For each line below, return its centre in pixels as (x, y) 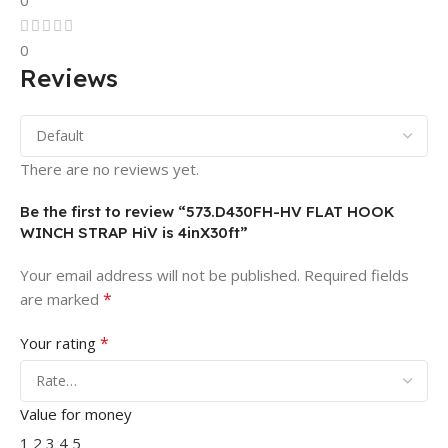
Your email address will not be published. (160, 275)
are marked (61, 299)
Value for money (76, 414)
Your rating (60, 343)
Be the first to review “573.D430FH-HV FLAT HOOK (207, 212)
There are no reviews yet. (109, 169)
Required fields (356, 275)
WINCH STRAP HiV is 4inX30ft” (134, 233)
